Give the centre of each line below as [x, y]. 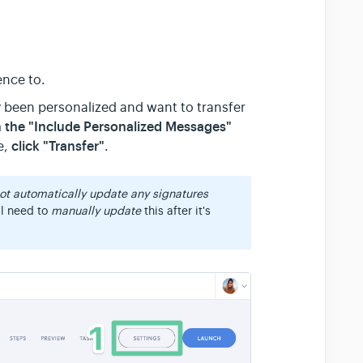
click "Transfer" [58, 146]
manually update [96, 210]
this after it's [176, 210]
